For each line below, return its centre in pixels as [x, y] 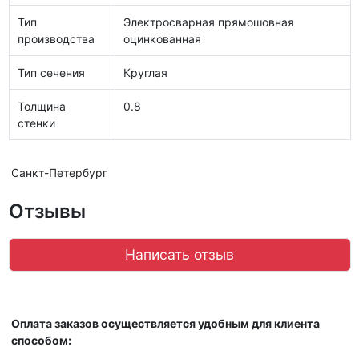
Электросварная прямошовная [209, 22]
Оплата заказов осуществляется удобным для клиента [165, 323]
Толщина [42, 106]
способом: [41, 340]
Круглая [145, 72]
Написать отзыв [179, 254]
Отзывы [47, 211]
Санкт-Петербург [59, 172]
